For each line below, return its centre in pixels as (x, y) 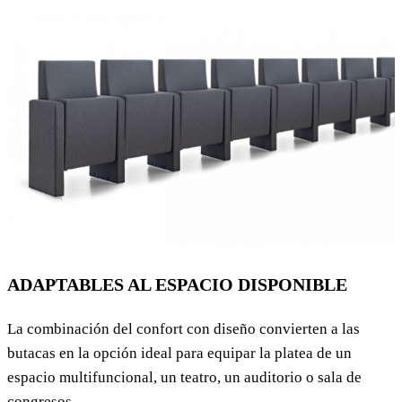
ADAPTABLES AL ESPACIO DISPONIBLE (177, 285)
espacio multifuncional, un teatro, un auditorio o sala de (184, 378)
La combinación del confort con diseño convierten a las (184, 329)
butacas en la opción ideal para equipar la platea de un (179, 354)
